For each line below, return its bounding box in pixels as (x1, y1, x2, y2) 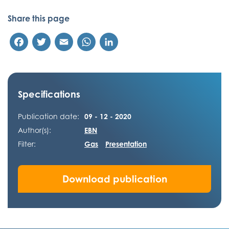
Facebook (28, 36, 67, 48)
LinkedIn (118, 36, 154, 48)
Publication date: (18, 112, 79, 121)
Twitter (51, 36, 80, 48)
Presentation (105, 140, 147, 148)
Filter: (18, 140, 36, 148)
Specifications (18, 88, 80, 100)
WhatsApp (96, 36, 138, 48)
